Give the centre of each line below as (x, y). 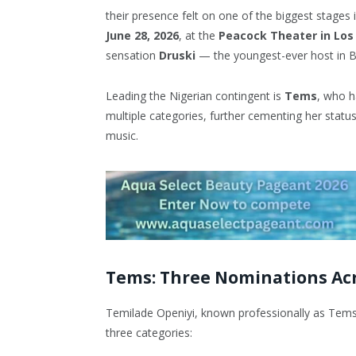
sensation (132, 55)
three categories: (149, 332)
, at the (199, 35)
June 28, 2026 (142, 35)
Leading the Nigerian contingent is (195, 95)
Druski (177, 55)
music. (122, 135)
